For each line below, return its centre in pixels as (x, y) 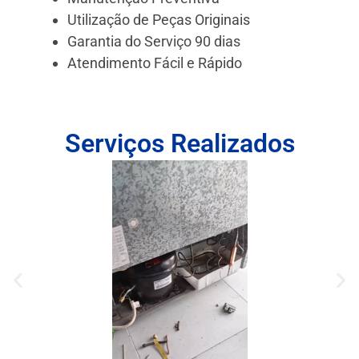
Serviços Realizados (179, 143)
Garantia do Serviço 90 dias (154, 41)
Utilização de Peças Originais (159, 19)
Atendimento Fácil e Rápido (155, 63)
